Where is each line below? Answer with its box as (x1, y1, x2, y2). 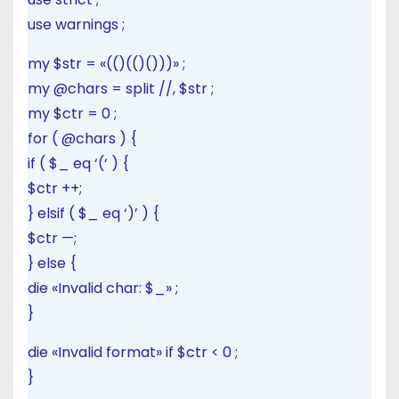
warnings (55, 14, 122, 35)
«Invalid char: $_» (52, 278, 175, 298)
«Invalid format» (52, 342, 166, 362)
